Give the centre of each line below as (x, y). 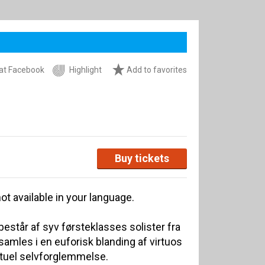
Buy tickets (142, 158)
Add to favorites (156, 70)
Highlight (85, 70)
